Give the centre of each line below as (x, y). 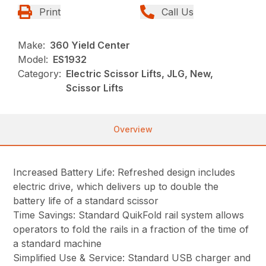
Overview (133, 129)
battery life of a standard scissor (86, 201)
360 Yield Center (90, 45)
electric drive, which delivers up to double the (116, 187)
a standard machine (58, 244)
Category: (40, 74)
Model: (33, 60)
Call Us (178, 12)
